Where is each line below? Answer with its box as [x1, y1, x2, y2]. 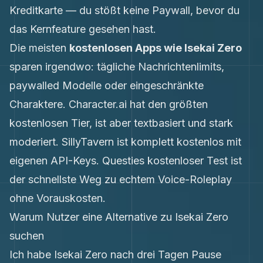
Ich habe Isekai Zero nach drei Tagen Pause [9, 248, 221, 261]
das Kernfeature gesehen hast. [9, 23, 156, 35]
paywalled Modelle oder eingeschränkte [9, 79, 204, 92]
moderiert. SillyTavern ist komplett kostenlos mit [9, 136, 241, 148]
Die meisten [9, 42, 69, 54]
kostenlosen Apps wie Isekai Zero [69, 42, 242, 54]
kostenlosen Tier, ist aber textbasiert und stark [9, 117, 233, 129]
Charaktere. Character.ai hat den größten [9, 98, 208, 110]
